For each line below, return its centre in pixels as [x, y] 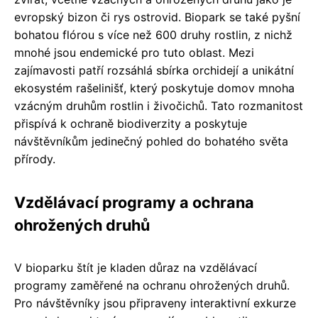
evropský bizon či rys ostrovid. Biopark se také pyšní [157, 17]
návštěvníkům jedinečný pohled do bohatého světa [151, 141]
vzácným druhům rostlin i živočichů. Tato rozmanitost [159, 105]
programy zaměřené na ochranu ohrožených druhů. [152, 285]
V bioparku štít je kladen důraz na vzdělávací [136, 267]
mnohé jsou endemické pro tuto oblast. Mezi [134, 52]
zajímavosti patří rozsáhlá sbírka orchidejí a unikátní [154, 70]
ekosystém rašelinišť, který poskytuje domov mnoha [154, 88]
